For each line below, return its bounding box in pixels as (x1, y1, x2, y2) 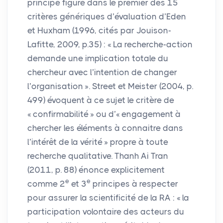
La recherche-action (113, 39, 193, 49)
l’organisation (27, 81, 83, 91)
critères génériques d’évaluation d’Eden (27, 11, 186, 21)
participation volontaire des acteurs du (27, 206, 184, 217)
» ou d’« (90, 109, 120, 119)
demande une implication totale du (27, 53, 168, 63)
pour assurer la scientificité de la (27, 192, 159, 203)
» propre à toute (104, 136, 168, 147)
